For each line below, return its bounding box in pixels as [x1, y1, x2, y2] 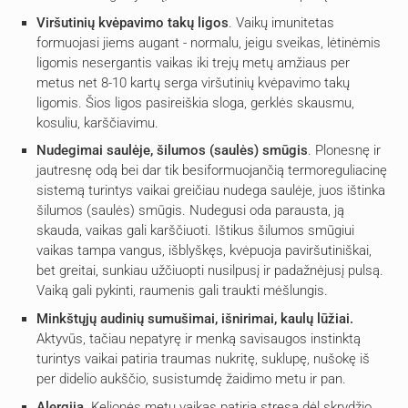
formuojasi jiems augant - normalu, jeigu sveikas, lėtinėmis [36, 34, 381, 51]
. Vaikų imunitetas [229, 14, 334, 31]
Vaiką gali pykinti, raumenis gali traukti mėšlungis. [36, 282, 328, 300]
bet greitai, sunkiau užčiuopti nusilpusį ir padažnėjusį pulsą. [36, 262, 383, 280]
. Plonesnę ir [308, 142, 381, 159]
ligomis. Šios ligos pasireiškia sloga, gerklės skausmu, [36, 94, 354, 111]
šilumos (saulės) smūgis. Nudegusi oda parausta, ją [36, 202, 344, 219]
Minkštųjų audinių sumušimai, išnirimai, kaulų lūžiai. [36, 311, 353, 328]
